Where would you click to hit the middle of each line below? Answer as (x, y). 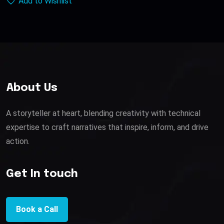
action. (18, 141)
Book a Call (37, 209)
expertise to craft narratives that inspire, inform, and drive (107, 127)
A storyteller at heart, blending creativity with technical (103, 113)
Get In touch (42, 174)
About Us (32, 88)
